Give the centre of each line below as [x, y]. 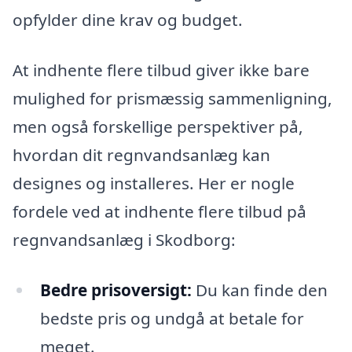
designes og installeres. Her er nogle [154, 183]
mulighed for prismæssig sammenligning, [172, 99]
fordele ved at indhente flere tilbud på [159, 212]
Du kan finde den [259, 290]
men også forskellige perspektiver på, [158, 127]
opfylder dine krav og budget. [128, 20]
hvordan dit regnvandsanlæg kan [141, 155]
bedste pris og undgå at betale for [172, 318]
